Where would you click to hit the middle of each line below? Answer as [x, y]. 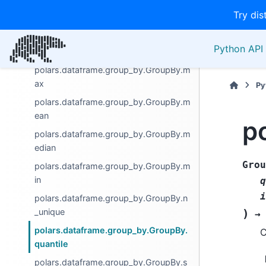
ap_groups [56, 51]
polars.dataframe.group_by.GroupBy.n [111, 198]
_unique [50, 212]
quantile [52, 244]
